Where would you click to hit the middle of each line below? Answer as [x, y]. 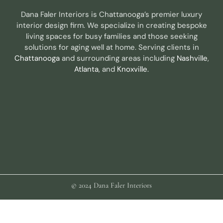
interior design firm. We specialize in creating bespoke [111, 26]
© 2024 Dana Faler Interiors [111, 185]
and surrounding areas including [118, 58]
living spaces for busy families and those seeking [111, 37]
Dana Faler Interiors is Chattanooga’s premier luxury [111, 15]
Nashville [192, 58]
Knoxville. [133, 69]
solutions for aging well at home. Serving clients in [111, 48]
